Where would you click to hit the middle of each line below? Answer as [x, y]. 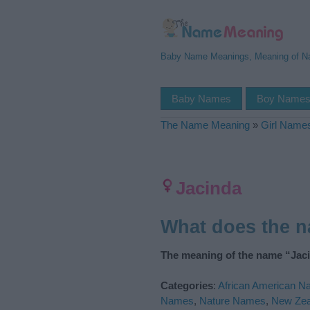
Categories [187, 285]
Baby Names [201, 99]
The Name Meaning [205, 125]
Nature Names [232, 300]
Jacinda [209, 188]
